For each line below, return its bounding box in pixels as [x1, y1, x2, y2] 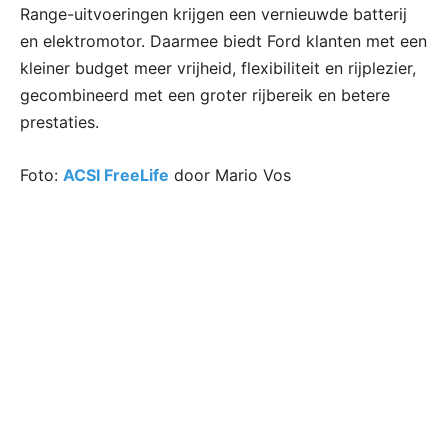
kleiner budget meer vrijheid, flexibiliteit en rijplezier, [20, 57, 416, 78]
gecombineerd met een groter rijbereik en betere [20, 84, 390, 105]
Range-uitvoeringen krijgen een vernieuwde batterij [20, 3, 407, 24]
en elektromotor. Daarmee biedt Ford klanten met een [20, 30, 427, 51]
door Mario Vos [169, 164, 291, 185]
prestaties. [20, 111, 99, 132]
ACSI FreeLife [63, 164, 169, 185]
